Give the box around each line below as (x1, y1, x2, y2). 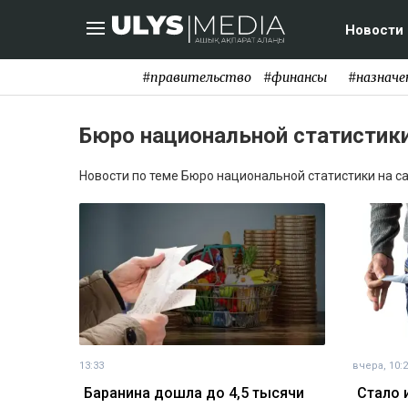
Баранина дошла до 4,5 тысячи (84, 384, 304, 403)
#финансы (262, 68, 327, 86)
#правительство (141, 68, 251, 86)
